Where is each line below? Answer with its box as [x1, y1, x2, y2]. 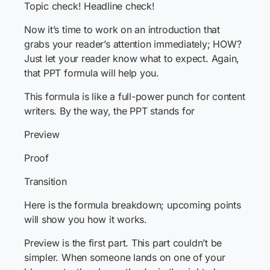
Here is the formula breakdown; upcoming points [24, 199, 241, 211]
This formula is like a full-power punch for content [24, 90, 245, 102]
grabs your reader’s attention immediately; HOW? [24, 38, 242, 50]
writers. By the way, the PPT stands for [24, 105, 195, 117]
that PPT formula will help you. [24, 67, 160, 79]
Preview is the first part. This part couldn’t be [24, 237, 222, 249]
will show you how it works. [24, 213, 147, 225]
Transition [24, 175, 67, 187]
